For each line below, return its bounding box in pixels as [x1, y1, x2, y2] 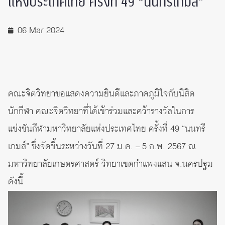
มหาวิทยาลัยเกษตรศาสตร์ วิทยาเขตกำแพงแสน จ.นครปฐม [8, 158, 213, 171]
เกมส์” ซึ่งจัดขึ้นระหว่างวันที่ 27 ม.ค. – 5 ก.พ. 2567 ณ [8, 140, 196, 154]
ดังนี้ [8, 175, 23, 189]
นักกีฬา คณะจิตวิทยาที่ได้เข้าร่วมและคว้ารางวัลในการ [8, 105, 194, 119]
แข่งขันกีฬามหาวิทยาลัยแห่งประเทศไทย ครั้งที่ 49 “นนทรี [8, 123, 205, 136]
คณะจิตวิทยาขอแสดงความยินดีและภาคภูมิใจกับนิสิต [8, 87, 195, 101]
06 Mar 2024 [18, 24, 64, 38]
